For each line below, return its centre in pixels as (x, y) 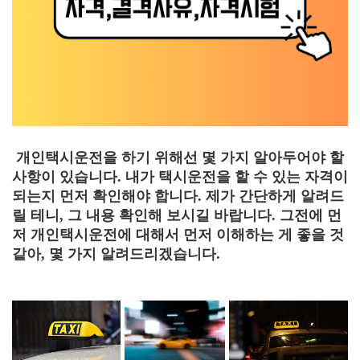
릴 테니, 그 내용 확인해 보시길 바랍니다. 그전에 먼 (177, 215)
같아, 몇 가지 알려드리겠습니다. (116, 254)
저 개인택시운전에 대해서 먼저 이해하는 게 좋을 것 (178, 235)
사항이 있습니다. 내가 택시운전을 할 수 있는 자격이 (180, 177)
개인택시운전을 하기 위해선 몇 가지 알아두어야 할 (178, 157)
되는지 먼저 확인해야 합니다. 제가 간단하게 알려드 (178, 196)
